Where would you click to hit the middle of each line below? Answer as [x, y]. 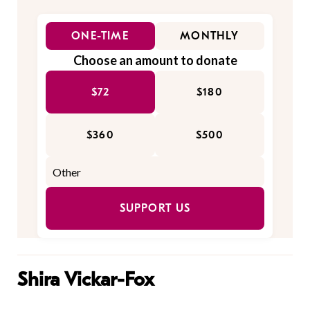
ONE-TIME [100, 36]
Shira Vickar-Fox [86, 280]
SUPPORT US [155, 209]
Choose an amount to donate [155, 61]
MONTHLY [210, 36]
